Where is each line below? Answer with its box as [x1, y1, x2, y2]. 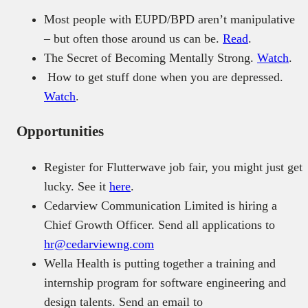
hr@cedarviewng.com [44, 236, 154, 251]
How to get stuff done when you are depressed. [44, 69, 287, 84]
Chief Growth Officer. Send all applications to [44, 217, 275, 232]
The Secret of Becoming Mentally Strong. [44, 50, 257, 65]
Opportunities [16, 122, 104, 140]
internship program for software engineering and [44, 275, 286, 289]
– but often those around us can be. [44, 31, 223, 45]
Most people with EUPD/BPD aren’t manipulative [44, 12, 295, 26]
